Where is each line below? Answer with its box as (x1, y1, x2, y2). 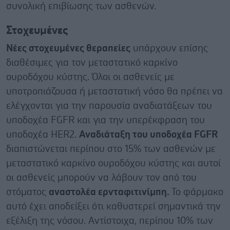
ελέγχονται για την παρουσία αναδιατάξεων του (6, 101, 212, 111)
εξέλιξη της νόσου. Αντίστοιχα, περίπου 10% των (6, 216, 213, 226)
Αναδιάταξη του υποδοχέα (79, 129, 194, 140)
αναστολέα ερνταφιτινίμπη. (49, 187, 171, 197)
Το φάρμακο (171, 187, 223, 197)
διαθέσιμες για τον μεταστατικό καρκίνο (6, 57, 178, 68)
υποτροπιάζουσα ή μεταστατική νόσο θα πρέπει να (6, 86, 223, 97)
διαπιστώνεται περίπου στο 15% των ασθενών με (6, 144, 216, 154)
